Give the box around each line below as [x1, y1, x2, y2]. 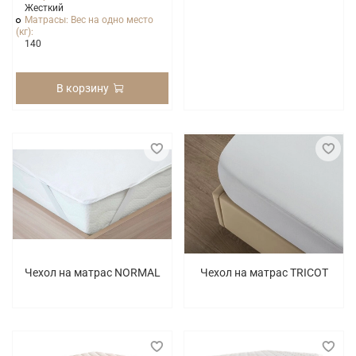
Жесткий [25, 2, 64, 14]
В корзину [56, 81, 110, 95]
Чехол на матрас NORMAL [24, 266, 161, 280]
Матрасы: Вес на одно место [25, 14, 154, 25]
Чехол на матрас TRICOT [199, 266, 328, 280]
